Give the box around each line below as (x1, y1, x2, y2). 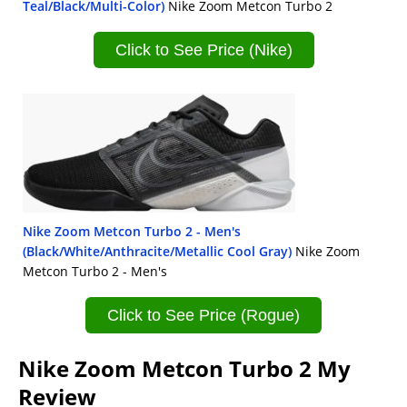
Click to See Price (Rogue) (107, 306, 300, 325)
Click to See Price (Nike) (114, 41, 293, 60)
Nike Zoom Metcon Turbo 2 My (18, 352, 351, 383)
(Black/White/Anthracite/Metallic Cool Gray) (23, 242, 292, 260)
